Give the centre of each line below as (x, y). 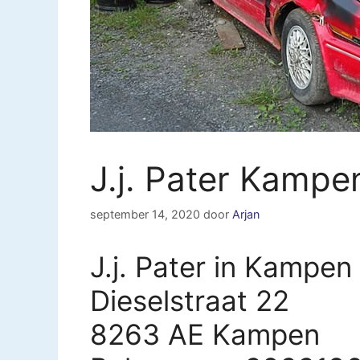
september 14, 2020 (145, 214)
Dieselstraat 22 (190, 300)
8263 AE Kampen (205, 334)
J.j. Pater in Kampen (221, 266)
